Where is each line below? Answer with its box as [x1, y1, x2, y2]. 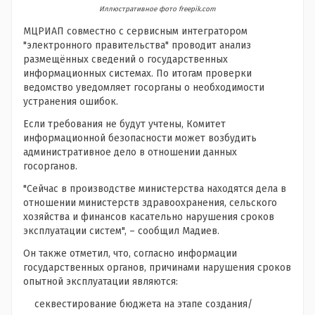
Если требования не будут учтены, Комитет [23, 118, 226, 131]
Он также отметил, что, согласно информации [23, 247, 237, 260]
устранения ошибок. [23, 96, 118, 108]
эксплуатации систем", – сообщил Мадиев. [23, 225, 219, 238]
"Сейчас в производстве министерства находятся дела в [23, 183, 286, 195]
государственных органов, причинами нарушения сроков [23, 262, 291, 274]
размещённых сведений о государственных [23, 53, 228, 66]
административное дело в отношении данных [23, 146, 237, 159]
